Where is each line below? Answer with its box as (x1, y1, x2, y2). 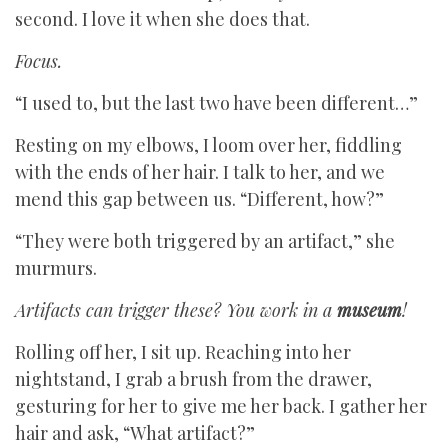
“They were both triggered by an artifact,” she (15, 229, 395, 253)
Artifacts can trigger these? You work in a (15, 298, 337, 322)
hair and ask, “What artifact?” (15, 421, 255, 445)
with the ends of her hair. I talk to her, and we (15, 160, 385, 184)
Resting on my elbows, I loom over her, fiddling (15, 133, 402, 157)
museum (337, 298, 402, 322)
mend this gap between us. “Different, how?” (15, 187, 384, 211)
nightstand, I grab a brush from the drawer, (15, 367, 372, 391)
